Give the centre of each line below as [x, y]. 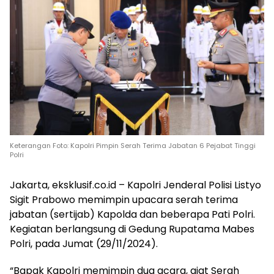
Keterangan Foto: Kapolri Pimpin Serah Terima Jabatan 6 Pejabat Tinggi [133, 146]
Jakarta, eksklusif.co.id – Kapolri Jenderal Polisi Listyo [135, 185]
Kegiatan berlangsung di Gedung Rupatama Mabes [132, 229]
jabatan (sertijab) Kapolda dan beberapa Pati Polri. [132, 215]
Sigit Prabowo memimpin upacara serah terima [124, 200]
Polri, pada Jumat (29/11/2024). [84, 244]
